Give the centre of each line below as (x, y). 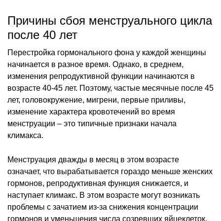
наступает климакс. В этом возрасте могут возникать (104, 195)
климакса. (25, 135)
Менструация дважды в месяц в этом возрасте (93, 159)
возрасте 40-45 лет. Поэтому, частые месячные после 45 (110, 88)
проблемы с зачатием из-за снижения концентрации (103, 207)
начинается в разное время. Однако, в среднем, (95, 64)
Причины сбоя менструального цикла (110, 20)
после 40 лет (42, 35)
